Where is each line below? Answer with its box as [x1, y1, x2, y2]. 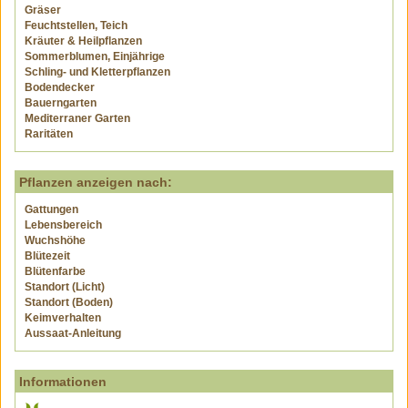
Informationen [19, 374, 107, 389]
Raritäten [25, 127, 73, 140]
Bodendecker [25, 81, 95, 94]
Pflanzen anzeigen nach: [19, 175, 172, 189]
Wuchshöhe [25, 234, 86, 247]
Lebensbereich [25, 219, 102, 231]
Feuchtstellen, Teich [25, 19, 127, 32]
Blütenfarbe [25, 265, 86, 278]
